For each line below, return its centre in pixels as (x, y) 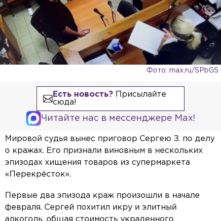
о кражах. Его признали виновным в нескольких (104, 151)
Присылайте (139, 95)
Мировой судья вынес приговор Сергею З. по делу (110, 139)
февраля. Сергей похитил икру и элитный (91, 208)
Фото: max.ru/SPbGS (183, 71)
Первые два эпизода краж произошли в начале (102, 196)
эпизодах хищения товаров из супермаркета (97, 163)
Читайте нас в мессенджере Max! (118, 119)
